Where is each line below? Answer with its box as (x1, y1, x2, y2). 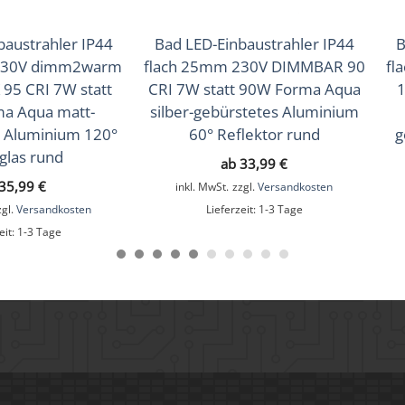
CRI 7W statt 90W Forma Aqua (147, 78, 361, 99)
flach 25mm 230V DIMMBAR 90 (143, 55, 365, 77)
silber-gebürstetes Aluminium (149, 100, 359, 122)
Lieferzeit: (205, 201, 259, 216)
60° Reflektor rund (188, 123, 320, 145)
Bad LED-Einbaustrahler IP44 (154, 33, 354, 54)
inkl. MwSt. (175, 178, 229, 193)
